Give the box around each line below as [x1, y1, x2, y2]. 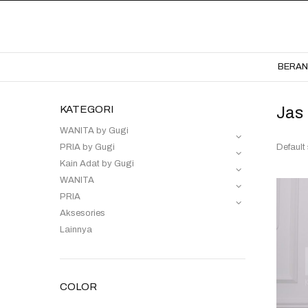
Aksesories [60, 208, 105, 219]
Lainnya [60, 225, 92, 235]
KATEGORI [60, 104, 113, 115]
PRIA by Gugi [60, 142, 115, 153]
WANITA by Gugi [60, 126, 129, 136]
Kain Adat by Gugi [60, 159, 134, 169]
